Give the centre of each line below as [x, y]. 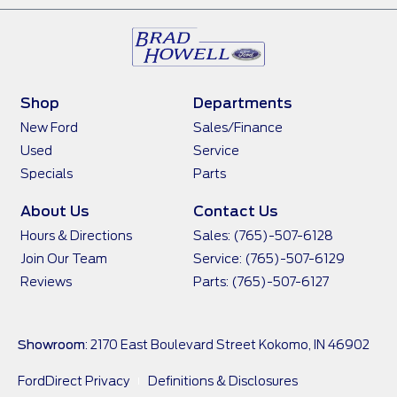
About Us [54, 211]
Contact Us [235, 211]
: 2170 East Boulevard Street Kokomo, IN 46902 [227, 344]
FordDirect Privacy [74, 381]
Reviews [46, 281]
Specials [47, 173]
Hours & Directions [76, 235]
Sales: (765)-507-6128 [263, 235]
